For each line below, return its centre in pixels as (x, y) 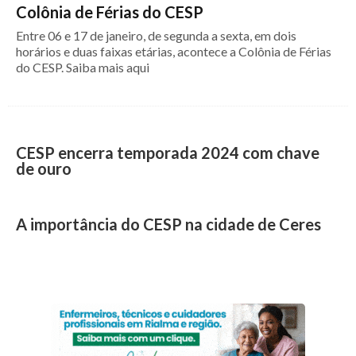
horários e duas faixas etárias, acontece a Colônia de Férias (174, 51)
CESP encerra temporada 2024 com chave (168, 153)
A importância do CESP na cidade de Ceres (168, 224)
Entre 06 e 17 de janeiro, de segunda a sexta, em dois (156, 35)
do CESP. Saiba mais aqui (83, 67)
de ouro (44, 168)
